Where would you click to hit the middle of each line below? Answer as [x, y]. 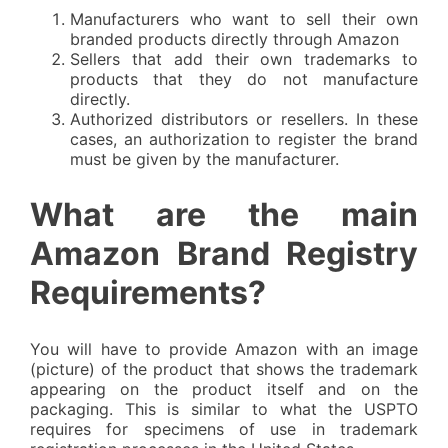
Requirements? [148, 293]
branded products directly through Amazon [234, 38]
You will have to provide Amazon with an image [224, 348]
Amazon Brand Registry [224, 254]
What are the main [224, 215]
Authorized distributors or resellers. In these [244, 118]
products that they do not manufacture [244, 78]
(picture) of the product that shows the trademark [224, 368]
